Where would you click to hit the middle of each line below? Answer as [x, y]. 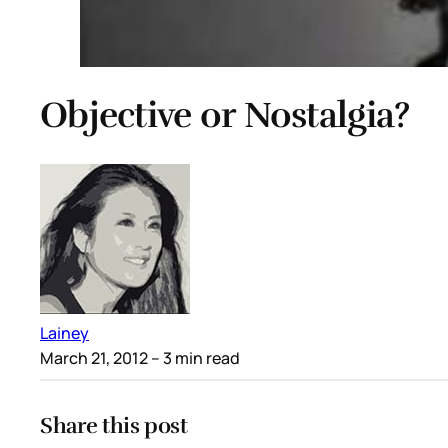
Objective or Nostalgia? [225, 115]
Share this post [114, 425]
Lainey [64, 332]
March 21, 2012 [94, 357]
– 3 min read [194, 357]
